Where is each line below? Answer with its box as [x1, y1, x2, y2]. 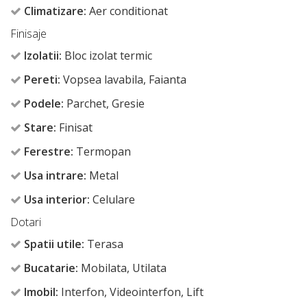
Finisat [56, 119, 93, 135]
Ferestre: [24, 143, 73, 159]
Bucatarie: [24, 260, 78, 275]
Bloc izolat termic [62, 47, 152, 63]
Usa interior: [24, 191, 90, 207]
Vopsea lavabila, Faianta [60, 71, 186, 87]
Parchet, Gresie [64, 95, 145, 111]
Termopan [73, 143, 131, 159]
